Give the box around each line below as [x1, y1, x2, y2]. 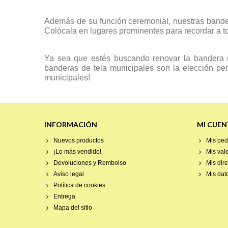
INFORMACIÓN [44, 120, 97, 129]
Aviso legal [53, 170, 84, 178]
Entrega [53, 193, 75, 200]
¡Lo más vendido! [53, 148, 101, 155]
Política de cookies [53, 182, 105, 189]
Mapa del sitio [53, 204, 92, 211]
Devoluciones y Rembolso [53, 159, 126, 166]
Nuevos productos [53, 137, 104, 144]
